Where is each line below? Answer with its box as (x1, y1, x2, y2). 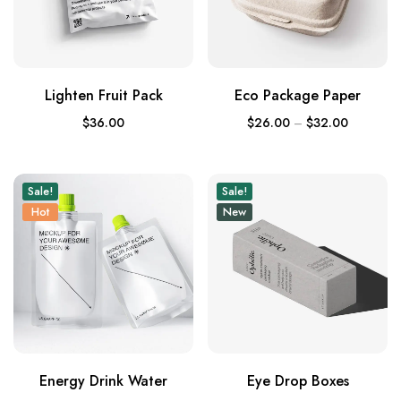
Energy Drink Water (39, 371, 167, 392)
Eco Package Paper (235, 85, 361, 107)
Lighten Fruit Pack (44, 85, 163, 107)
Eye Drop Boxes (246, 371, 349, 392)
